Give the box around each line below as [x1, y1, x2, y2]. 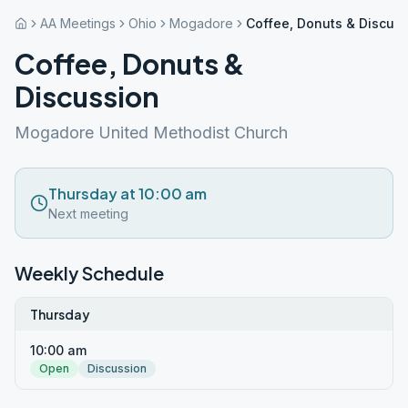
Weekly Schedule [15, 261, 164, 284]
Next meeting [48, 206, 128, 221]
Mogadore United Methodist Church [15, 123, 288, 142]
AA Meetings [40, 15, 116, 31]
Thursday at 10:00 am [48, 184, 207, 203]
